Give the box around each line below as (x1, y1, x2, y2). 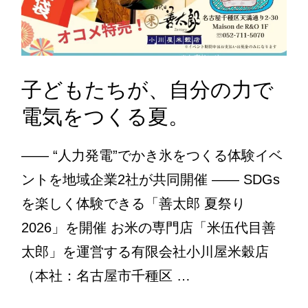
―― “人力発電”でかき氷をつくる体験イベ (21, 147, 283, 163)
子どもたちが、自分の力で (21, 78, 274, 101)
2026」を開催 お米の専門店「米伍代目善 (21, 219, 276, 235)
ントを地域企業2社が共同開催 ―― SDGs (21, 171, 280, 187)
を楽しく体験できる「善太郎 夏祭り (21, 195, 245, 211)
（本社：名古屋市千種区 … (21, 267, 190, 283)
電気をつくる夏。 (21, 104, 189, 128)
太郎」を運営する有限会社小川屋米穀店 (21, 243, 269, 259)
